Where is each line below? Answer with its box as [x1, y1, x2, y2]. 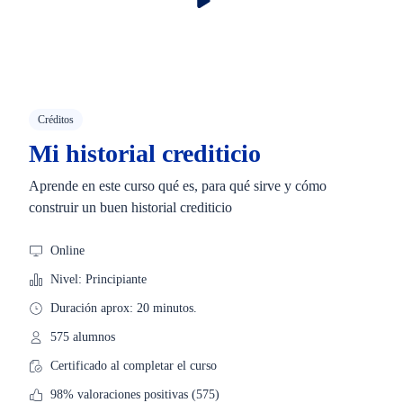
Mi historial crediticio [29, 139, 261, 167]
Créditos [38, 113, 74, 126]
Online [50, 244, 85, 257]
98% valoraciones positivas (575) [50, 388, 219, 401]
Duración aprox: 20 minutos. [50, 301, 197, 315]
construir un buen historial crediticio [29, 200, 232, 215]
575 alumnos [50, 330, 115, 344]
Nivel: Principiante [50, 273, 147, 286]
